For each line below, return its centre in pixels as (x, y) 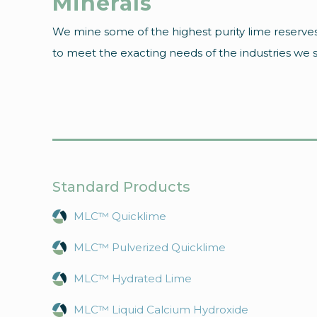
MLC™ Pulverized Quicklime (150, 247)
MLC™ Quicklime (120, 216)
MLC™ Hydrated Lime (133, 278)
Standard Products (121, 187)
